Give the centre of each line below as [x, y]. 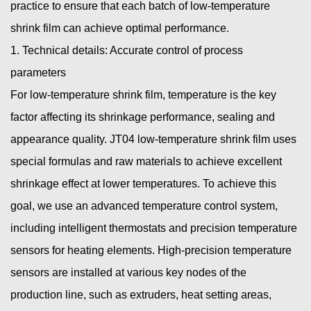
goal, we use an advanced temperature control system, [144, 206]
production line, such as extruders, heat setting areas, [141, 295]
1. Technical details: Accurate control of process [127, 51]
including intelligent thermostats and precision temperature [154, 228]
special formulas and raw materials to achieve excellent [146, 162]
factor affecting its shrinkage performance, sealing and [143, 117]
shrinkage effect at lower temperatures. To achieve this [143, 184]
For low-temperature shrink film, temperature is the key [143, 95]
